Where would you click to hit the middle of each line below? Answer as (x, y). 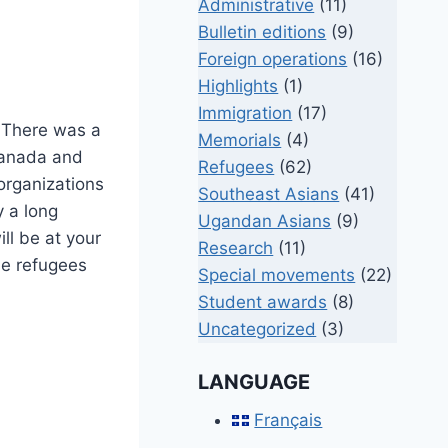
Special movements (277, 274)
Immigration (245, 112)
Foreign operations (273, 58)
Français (288, 420)
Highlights (238, 85)
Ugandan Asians (265, 220)
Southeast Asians (269, 193)
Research (236, 247)
